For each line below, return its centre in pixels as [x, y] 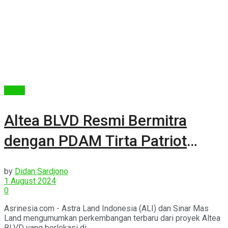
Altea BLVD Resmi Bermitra [95, 120]
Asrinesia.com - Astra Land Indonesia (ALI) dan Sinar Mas [106, 208]
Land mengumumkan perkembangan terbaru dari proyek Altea [112, 218]
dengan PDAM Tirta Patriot [95, 140]
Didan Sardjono [41, 171]
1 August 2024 [30, 181]
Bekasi [27, 161]
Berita [15, 90]
